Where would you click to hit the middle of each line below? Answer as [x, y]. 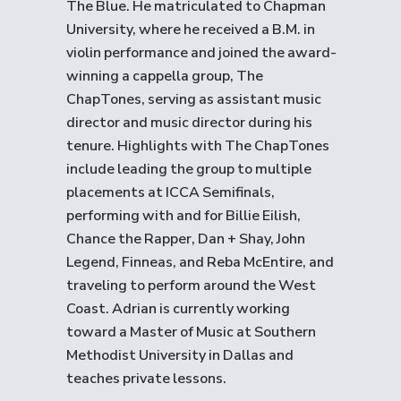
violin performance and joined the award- [201, 53]
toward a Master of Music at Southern [191, 332]
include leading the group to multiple [189, 169]
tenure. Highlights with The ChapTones [198, 146]
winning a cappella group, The [165, 76]
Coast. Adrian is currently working [178, 309]
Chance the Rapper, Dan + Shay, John [186, 239]
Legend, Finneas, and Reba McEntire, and [200, 262]
